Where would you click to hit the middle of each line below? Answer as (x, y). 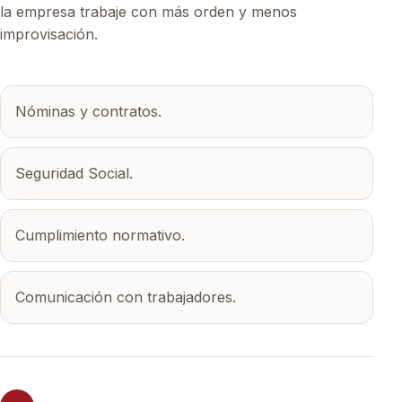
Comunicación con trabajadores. (126, 297)
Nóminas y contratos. (88, 111)
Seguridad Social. (74, 173)
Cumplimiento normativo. (100, 235)
